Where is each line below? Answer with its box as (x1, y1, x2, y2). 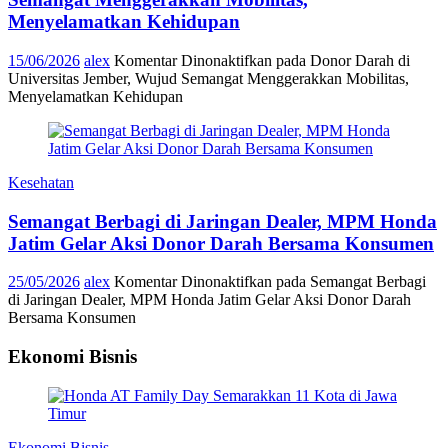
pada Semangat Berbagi (272, 273, 426, 291)
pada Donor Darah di (272, 51, 410, 69)
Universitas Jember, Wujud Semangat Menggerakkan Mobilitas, (8, 69, 409, 87)
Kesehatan (8, 173, 74, 191)
